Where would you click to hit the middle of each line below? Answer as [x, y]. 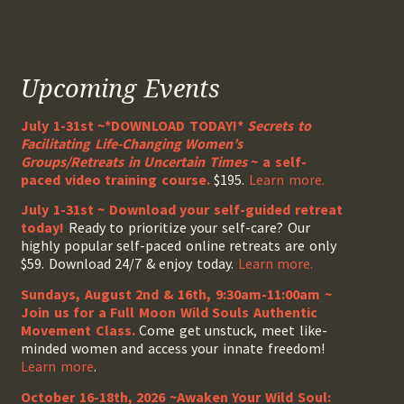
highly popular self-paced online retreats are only [179, 246]
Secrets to [280, 125]
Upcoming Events [120, 88]
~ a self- [276, 161]
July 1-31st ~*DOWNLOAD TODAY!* [134, 125]
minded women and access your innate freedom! [173, 349]
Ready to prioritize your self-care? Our [187, 228]
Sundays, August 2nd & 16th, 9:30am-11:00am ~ [176, 294]
